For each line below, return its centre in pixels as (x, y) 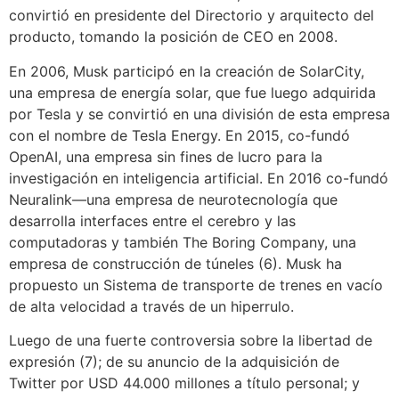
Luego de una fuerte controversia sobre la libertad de (191, 340)
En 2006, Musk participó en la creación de (154, 71)
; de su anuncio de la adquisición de (219, 362)
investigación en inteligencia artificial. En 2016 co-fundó (199, 178)
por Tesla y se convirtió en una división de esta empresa (199, 114)
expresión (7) (53, 362)
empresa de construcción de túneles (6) (143, 263)
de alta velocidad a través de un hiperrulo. (154, 306)
